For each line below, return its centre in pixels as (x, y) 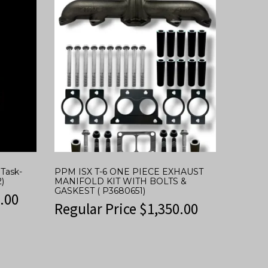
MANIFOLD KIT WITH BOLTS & (121, 182)
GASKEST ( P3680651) (100, 191)
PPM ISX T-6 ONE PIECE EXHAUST (129, 172)
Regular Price (97, 209)
